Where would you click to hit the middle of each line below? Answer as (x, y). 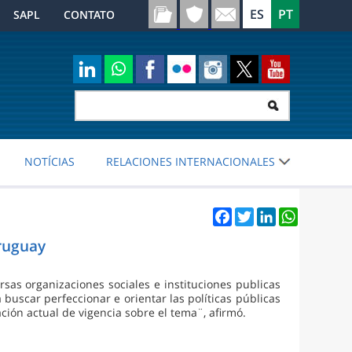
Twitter (272, 214)
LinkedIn (298, 214)
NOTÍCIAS (50, 162)
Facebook (256, 214)
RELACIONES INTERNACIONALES (191, 162)
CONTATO (89, 15)
